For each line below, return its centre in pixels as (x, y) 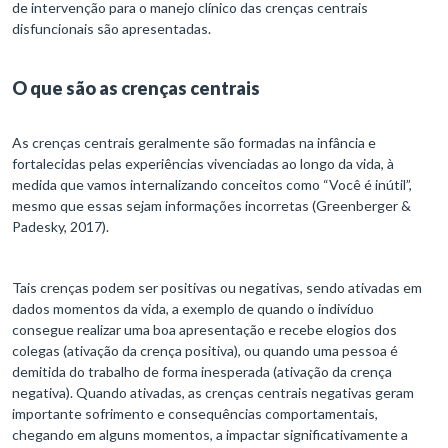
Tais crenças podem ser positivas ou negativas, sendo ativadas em (217, 288)
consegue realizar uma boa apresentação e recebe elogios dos (204, 330)
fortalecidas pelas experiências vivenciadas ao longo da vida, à (203, 164)
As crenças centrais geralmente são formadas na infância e (194, 143)
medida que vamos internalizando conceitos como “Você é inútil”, (212, 185)
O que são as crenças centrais (137, 88)
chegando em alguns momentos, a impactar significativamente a (210, 435)
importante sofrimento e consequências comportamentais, (195, 414)
